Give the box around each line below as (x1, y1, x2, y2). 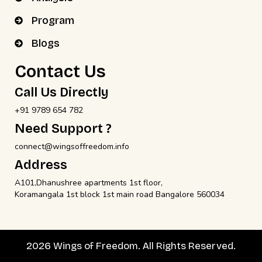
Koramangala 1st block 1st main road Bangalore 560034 (15, 188, 225, 200)
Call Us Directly (15, 84, 109, 100)
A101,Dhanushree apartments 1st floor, (15, 177, 163, 188)
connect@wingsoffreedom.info (15, 140, 129, 152)
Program (31, 13, 74, 27)
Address (15, 157, 67, 173)
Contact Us (15, 61, 106, 82)
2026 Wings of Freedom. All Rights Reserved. (26, 239, 236, 252)
